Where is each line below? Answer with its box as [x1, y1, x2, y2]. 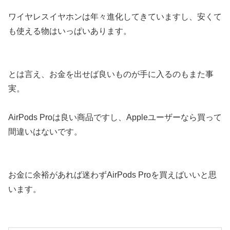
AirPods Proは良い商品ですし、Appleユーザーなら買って [8, 112, 222, 122]
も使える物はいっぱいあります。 [8, 26, 131, 35]
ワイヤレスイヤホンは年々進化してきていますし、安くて [8, 12, 222, 21]
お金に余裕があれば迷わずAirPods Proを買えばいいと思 [8, 170, 217, 179]
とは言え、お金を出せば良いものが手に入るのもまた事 [8, 69, 214, 79]
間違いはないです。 [8, 127, 82, 136]
